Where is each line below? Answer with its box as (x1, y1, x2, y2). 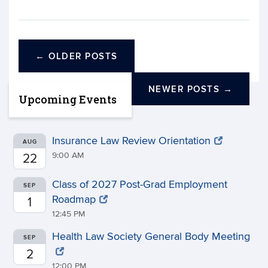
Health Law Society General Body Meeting (52, 230, 250, 243)
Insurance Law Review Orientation (52, 135, 211, 147)
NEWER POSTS (148, 84, 223, 95)
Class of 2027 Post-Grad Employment (52, 178, 227, 191)
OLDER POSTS (45, 51, 118, 62)
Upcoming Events (19, 92, 117, 106)
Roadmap (52, 193, 96, 206)
